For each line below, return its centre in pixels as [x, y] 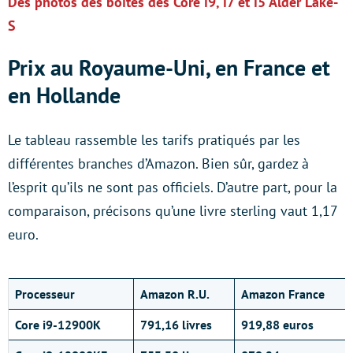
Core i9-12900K [58, 325]
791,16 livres [176, 325]
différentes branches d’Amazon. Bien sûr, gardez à [158, 163]
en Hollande [64, 95]
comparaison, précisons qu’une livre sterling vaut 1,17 [173, 211]
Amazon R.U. [175, 294]
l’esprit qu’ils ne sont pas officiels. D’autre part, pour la [173, 187]
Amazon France [283, 294]
